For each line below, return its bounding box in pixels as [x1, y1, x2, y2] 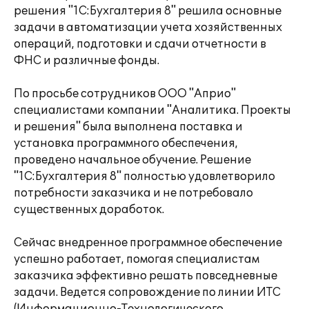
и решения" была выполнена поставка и [14, 120, 243, 134]
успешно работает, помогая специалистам [14, 252, 259, 266]
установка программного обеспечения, [14, 137, 238, 150]
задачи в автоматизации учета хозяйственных [14, 21, 282, 34]
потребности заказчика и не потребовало [14, 186, 253, 200]
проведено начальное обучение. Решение [14, 153, 251, 167]
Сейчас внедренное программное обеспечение [14, 236, 282, 250]
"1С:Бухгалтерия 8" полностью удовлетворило [14, 170, 275, 183]
